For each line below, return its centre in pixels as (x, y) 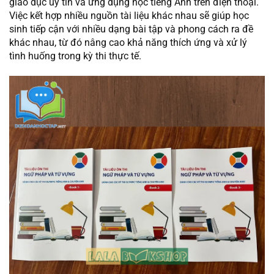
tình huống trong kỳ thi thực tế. (75, 56)
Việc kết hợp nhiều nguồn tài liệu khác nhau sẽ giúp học (129, 16)
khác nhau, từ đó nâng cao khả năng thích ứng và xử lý (128, 43)
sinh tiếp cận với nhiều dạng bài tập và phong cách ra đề (131, 29)
